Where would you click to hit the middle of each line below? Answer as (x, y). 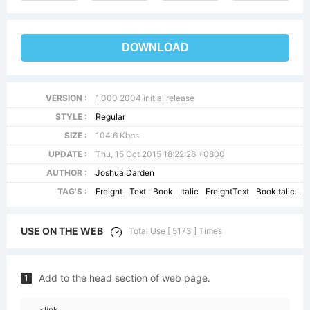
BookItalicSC (276, 191)
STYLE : (71, 117)
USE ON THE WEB (62, 231)
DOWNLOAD (155, 47)
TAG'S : (72, 191)
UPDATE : (67, 154)
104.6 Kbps (118, 135)
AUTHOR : (66, 173)
